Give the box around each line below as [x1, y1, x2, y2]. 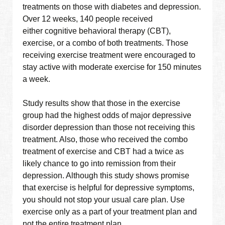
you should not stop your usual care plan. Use [23, 195, 185, 204]
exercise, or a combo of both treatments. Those [23, 39, 189, 48]
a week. [23, 75, 51, 84]
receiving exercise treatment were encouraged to [23, 51, 196, 60]
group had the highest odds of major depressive [23, 111, 192, 120]
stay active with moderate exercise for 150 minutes [23, 63, 202, 72]
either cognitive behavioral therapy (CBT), [23, 27, 171, 36]
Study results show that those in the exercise [23, 99, 181, 108]
